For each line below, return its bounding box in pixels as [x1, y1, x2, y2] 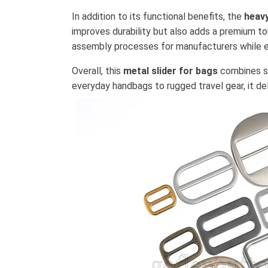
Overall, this [72, 65, 123, 77]
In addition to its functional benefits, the [72, 11, 244, 22]
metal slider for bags [123, 65, 218, 77]
